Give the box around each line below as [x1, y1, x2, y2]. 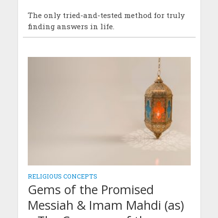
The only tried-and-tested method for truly [27, 10, 185, 20]
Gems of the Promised [27, 181, 154, 198]
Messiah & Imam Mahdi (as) [27, 196, 184, 213]
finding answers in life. [27, 21, 114, 31]
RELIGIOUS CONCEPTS [27, 172, 97, 180]
